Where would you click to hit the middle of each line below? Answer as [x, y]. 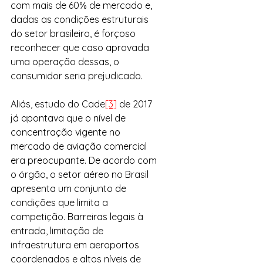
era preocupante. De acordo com [85, 160]
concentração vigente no [67, 132]
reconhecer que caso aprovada [81, 48]
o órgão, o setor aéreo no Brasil [81, 174]
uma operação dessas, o [66, 62]
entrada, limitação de [58, 231]
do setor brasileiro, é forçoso [74, 33]
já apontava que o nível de [69, 118]
